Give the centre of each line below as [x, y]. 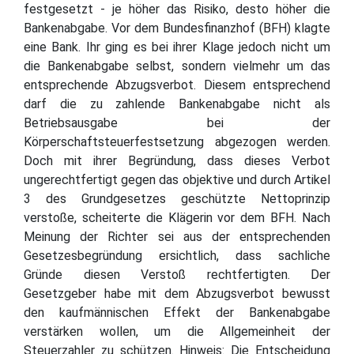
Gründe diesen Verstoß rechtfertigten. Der [177, 274]
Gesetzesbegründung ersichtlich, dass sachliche [177, 255]
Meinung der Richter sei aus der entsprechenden [177, 236]
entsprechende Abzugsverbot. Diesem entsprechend [177, 85]
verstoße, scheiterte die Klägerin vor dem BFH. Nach [177, 217]
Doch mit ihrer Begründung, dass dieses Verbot [177, 160]
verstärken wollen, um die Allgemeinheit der [177, 331]
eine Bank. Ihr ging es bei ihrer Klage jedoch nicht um [177, 47]
